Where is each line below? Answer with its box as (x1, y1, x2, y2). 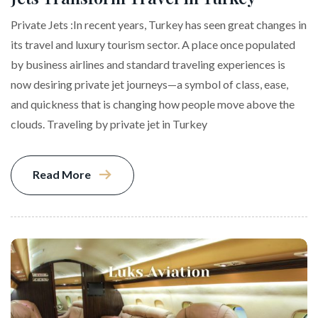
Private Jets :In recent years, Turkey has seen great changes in (11, 17, 307, 31)
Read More (33, 167, 91, 181)
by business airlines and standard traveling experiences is (11, 57, 285, 71)
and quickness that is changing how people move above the (11, 97, 295, 111)
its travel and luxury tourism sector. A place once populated (11, 37, 295, 51)
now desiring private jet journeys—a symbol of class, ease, (11, 77, 288, 91)
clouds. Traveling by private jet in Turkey (11, 116, 207, 131)
